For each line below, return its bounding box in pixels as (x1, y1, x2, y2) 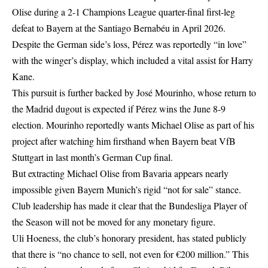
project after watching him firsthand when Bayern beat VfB (12, 135, 236, 148)
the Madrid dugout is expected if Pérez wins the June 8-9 (12, 102, 226, 115)
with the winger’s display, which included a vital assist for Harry (12, 54, 253, 67)
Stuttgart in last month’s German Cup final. (12, 151, 173, 164)
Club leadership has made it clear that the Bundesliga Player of (12, 199, 247, 212)
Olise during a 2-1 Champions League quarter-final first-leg (12, 5, 235, 19)
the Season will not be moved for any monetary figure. (12, 215, 215, 229)
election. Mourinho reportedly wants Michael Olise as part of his (12, 118, 254, 132)
